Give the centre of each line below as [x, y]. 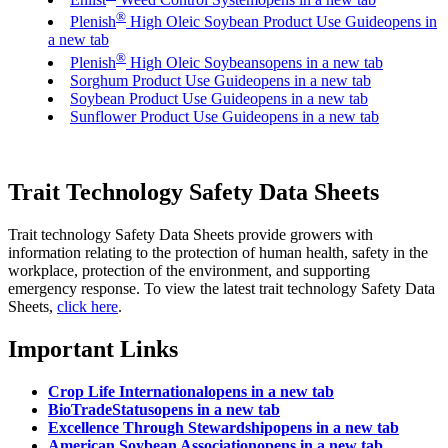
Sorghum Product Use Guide [161, 80]
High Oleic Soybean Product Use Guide [255, 22]
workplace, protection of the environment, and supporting [189, 271]
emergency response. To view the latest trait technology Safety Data [221, 289]
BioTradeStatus [101, 410]
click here [87, 307]
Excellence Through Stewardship [160, 428]
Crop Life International [128, 392]
